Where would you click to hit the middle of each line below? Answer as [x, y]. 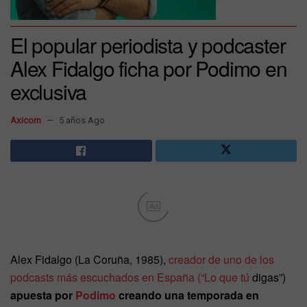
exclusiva [49, 91]
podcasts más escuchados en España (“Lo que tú [131, 277]
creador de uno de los [221, 259]
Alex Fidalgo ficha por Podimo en [149, 68]
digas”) [269, 277]
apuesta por [43, 295]
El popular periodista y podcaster [148, 45]
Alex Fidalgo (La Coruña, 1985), [89, 259]
